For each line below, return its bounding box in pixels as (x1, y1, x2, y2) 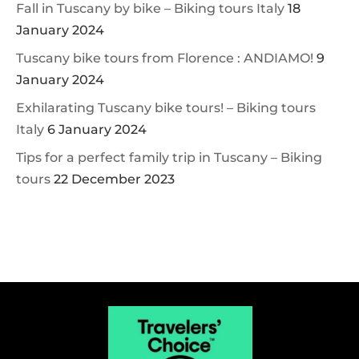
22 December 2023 (54, 171, 175, 187)
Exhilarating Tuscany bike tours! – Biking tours (16, 100, 316, 115)
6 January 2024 (47, 122, 147, 137)
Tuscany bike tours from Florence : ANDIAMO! (16, 50, 313, 66)
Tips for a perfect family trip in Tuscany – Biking (16, 150, 322, 165)
